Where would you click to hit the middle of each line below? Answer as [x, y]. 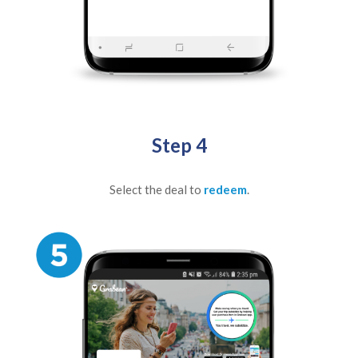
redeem [225, 189]
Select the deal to [156, 189]
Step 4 [179, 145]
